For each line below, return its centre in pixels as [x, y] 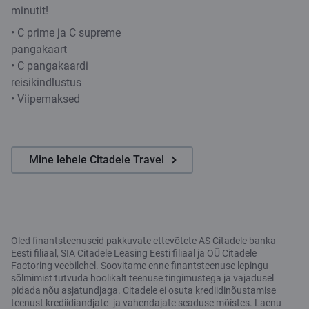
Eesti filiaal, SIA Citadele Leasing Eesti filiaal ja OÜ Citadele [134, 253]
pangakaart [39, 49]
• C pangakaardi [50, 66]
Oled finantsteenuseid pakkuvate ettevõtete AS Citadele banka [143, 240]
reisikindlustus [46, 82]
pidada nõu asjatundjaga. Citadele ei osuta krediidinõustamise [143, 290]
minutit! [30, 10]
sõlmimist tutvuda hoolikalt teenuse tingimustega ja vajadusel [142, 278]
